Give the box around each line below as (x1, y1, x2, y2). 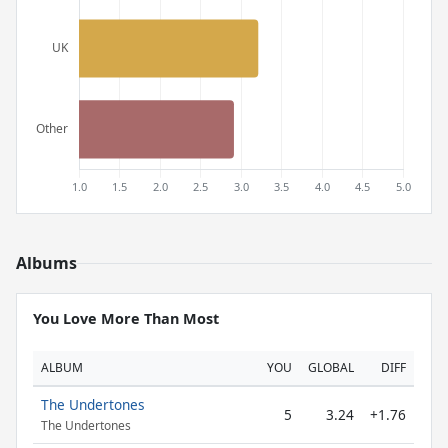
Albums (16, 252, 77, 274)
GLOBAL (308, 359, 354, 376)
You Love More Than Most (33, 309, 219, 328)
